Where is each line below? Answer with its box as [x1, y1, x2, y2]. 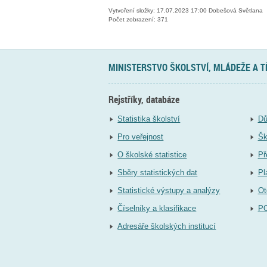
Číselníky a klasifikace [117, 203, 197, 213]
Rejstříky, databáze [108, 93, 179, 107]
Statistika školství [117, 114, 181, 123]
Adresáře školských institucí [117, 221, 216, 231]
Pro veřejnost [117, 132, 164, 141]
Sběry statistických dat [117, 167, 198, 177]
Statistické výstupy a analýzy [117, 185, 221, 195]
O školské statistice [117, 150, 187, 159]
